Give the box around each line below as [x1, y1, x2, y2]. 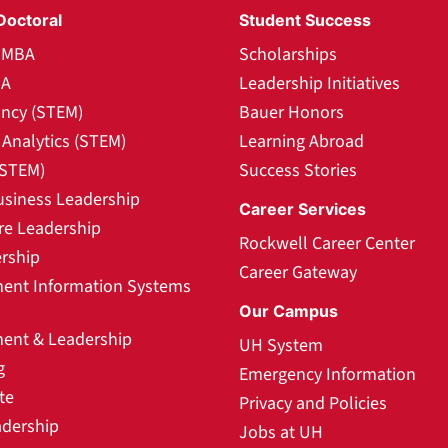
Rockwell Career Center [239, 231, 415, 256]
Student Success [239, 10, 371, 30]
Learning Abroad [239, 129, 364, 154]
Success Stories [239, 158, 357, 183]
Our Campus [239, 301, 338, 321]
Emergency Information [239, 362, 416, 387]
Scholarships [239, 42, 337, 67]
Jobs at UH [239, 420, 323, 445]
